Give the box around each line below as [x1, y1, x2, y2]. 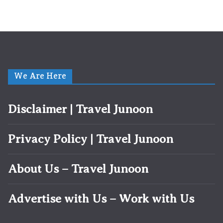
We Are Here [14, 68, 66, 85]
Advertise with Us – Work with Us [8, 192, 194, 206]
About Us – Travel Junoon [8, 162, 148, 176]
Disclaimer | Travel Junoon [8, 103, 153, 116]
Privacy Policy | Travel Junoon [8, 132, 173, 146]
